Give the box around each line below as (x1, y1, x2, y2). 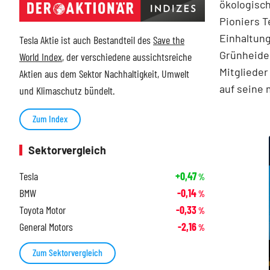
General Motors (19, 220, 73, 234)
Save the (153, 33, 184, 47)
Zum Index (33, 113, 67, 125)
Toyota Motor (19, 203, 66, 217)
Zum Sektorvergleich (33, 246, 102, 259)
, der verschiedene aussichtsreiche (62, 50, 192, 64)
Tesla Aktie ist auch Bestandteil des (19, 33, 153, 47)
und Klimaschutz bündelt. (19, 84, 115, 98)
